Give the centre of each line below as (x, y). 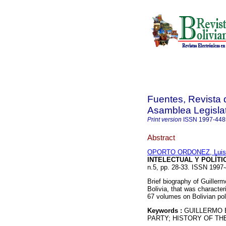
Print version (164, 120)
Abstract (161, 137)
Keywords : (166, 211)
